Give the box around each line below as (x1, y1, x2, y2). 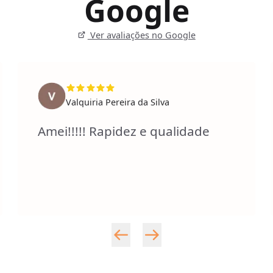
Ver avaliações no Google (87, 29, 196, 41)
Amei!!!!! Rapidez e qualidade (38, 122, 210, 140)
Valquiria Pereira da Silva (65, 96, 169, 108)
